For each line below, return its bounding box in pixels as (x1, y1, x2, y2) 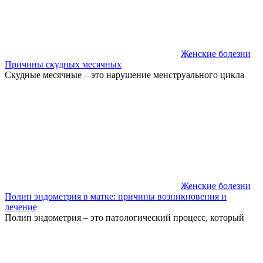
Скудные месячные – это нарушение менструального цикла (5, 69, 244, 80)
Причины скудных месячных (5, 59, 122, 69)
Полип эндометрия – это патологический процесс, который (5, 212, 244, 222)
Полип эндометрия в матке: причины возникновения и (5, 191, 227, 201)
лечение (5, 201, 37, 212)
